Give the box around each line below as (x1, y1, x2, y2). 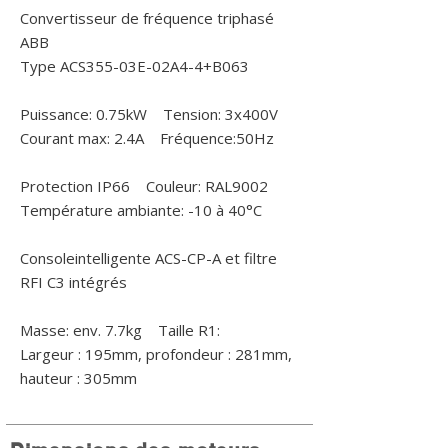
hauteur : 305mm (20, 368, 137, 388)
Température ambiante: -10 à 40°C (20, 200, 262, 220)
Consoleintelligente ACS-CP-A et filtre (20, 248, 277, 268)
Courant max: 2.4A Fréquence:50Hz (20, 128, 274, 148)
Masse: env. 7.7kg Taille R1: (20, 320, 224, 340)
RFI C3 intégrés (20, 272, 127, 292)
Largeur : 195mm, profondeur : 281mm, (20, 344, 292, 364)
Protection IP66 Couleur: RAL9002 (20, 176, 268, 196)
